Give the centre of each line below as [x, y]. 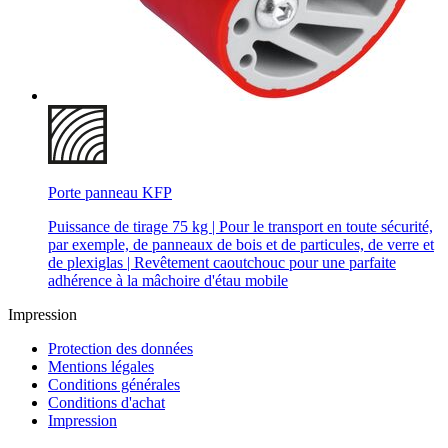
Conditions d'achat [106, 402]
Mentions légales [101, 366]
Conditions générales [114, 384]
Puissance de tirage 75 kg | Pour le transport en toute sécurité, [240, 226]
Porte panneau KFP [110, 192]
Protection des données [120, 348]
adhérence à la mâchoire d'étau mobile [168, 280]
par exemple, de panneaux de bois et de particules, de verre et [241, 244]
